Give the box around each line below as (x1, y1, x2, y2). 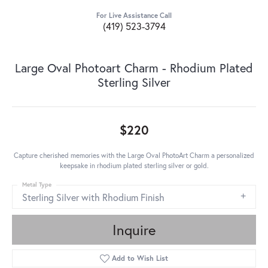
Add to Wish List (112, 254, 169, 263)
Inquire (112, 220, 156, 240)
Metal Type (22, 181, 51, 189)
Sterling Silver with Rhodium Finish (22, 191, 165, 204)
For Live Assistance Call (96, 11, 172, 20)
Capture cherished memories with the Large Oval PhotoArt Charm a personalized (14, 151, 254, 160)
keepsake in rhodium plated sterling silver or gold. (59, 161, 209, 170)
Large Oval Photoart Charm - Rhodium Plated (15, 60, 253, 77)
